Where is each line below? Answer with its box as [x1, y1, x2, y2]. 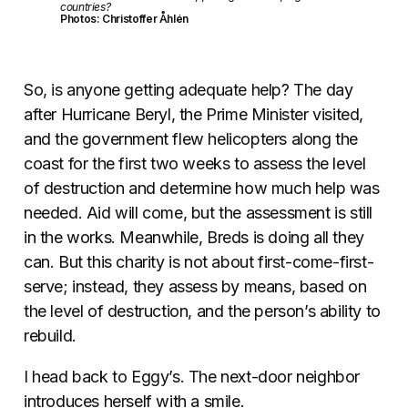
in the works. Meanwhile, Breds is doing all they [24, 228, 364, 248]
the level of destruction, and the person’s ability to [24, 301, 381, 321]
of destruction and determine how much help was [24, 178, 380, 199]
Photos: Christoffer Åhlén [60, 12, 189, 26]
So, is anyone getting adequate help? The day [24, 80, 353, 100]
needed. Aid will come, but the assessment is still [24, 203, 373, 223]
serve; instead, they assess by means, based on [24, 277, 367, 297]
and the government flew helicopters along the [24, 129, 359, 149]
